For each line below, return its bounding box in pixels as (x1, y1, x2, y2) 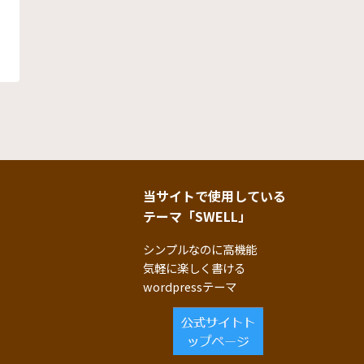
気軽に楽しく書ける (143, 258, 245, 276)
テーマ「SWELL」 (143, 206, 251, 226)
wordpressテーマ (143, 277, 236, 295)
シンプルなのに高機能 (143, 240, 257, 258)
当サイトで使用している (143, 185, 286, 206)
